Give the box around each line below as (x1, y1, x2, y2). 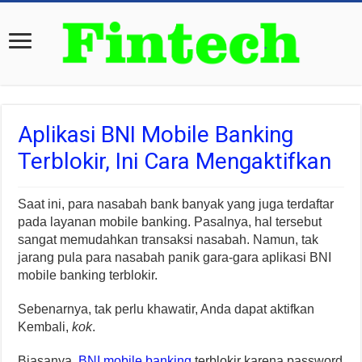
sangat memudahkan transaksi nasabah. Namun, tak (18, 232, 319, 246)
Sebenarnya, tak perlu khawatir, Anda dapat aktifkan (18, 301, 315, 316)
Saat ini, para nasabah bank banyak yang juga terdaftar (18, 196, 335, 211)
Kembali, (18, 319, 73, 334)
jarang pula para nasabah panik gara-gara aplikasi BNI (18, 250, 332, 264)
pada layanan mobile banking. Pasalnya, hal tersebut (18, 214, 322, 229)
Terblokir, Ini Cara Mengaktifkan (18, 147, 332, 175)
